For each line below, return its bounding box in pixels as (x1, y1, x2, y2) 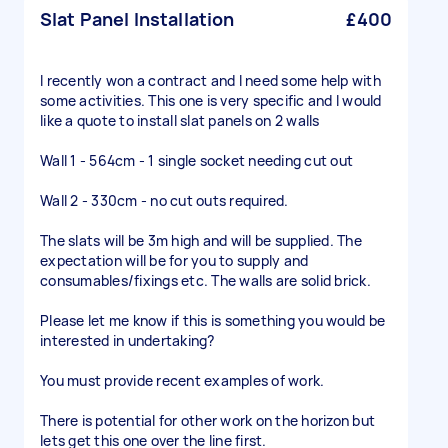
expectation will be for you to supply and (40, 251, 309, 270)
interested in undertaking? (40, 331, 215, 350)
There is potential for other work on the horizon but (40, 411, 375, 430)
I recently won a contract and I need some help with (40, 71, 381, 90)
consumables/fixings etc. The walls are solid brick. (40, 271, 371, 290)
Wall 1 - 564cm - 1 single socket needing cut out (40, 151, 353, 170)
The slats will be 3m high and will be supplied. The (40, 231, 362, 250)
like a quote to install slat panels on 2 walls (40, 111, 320, 130)
